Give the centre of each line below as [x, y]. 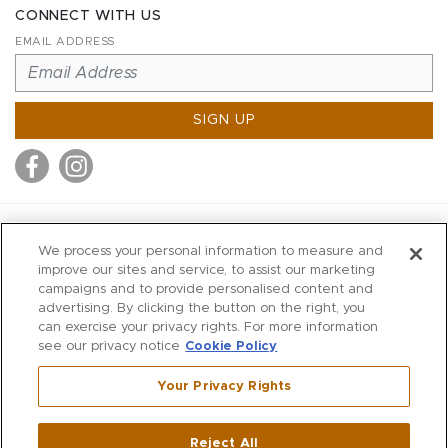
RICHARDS [224, 297]
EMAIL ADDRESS [65, 41]
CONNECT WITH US [88, 16]
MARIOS [224, 353]
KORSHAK [224, 381]
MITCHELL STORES [224, 238]
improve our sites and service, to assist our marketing [207, 270]
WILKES [224, 325]
